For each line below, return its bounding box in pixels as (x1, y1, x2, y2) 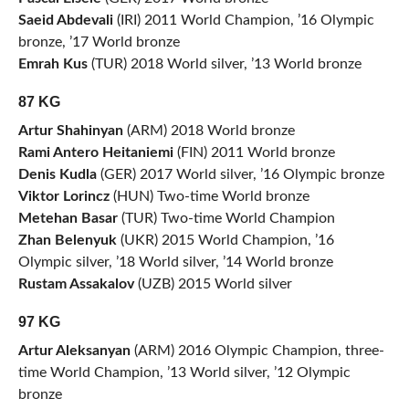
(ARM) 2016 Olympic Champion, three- (130, 343, 384, 359)
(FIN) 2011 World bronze (173, 145, 335, 161)
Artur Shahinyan (17, 123, 123, 139)
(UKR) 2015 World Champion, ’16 (116, 233, 334, 248)
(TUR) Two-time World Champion (117, 211, 335, 226)
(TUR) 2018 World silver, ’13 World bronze (87, 57, 362, 72)
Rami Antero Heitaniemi (17, 145, 173, 161)
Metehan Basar (17, 211, 118, 226)
